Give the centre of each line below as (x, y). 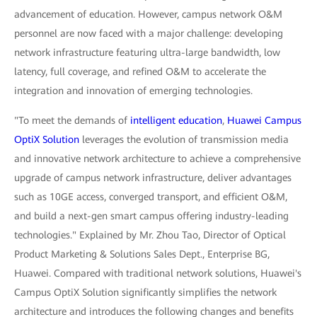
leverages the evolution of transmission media (184, 139)
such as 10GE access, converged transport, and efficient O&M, (151, 197)
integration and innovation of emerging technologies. (133, 91)
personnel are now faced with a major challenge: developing (149, 33)
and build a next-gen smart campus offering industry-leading (151, 216)
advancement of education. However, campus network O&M (148, 14)
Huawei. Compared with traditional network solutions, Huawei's (158, 273)
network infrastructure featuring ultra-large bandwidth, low (147, 52)
